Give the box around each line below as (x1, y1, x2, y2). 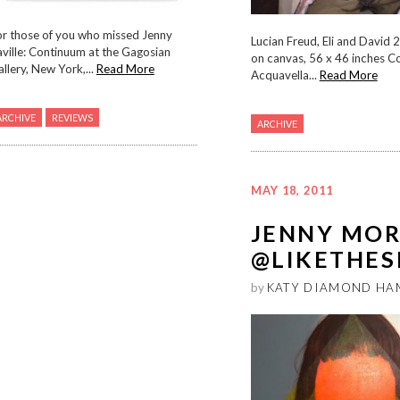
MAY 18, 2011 (250, 183, 334, 198)
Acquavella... (250, 68, 320, 83)
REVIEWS (51, 112, 93, 124)
